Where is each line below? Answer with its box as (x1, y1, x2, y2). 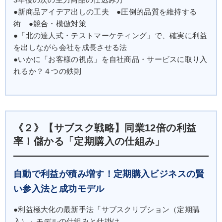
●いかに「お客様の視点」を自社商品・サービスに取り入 (13, 55, 208, 63)
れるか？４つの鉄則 (13, 67, 82, 75)
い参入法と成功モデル (13, 183, 105, 194)
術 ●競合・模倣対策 (13, 19, 86, 28)
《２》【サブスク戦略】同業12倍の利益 (13, 122, 197, 133)
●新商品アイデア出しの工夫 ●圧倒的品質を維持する (13, 7, 197, 16)
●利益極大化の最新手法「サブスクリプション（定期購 (13, 205, 200, 214)
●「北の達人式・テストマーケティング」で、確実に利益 (13, 31, 208, 40)
